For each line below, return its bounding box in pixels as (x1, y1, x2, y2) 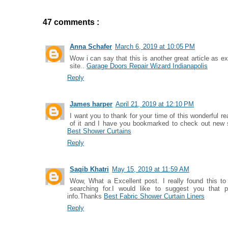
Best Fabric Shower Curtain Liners (104, 192, 205, 200)
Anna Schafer (70, 43, 112, 50)
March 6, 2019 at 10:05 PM (115, 43, 195, 50)
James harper (70, 100, 112, 108)
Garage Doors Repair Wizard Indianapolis (87, 62, 208, 70)
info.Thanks (67, 192, 104, 200)
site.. (70, 62, 87, 70)
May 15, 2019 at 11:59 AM (112, 165, 189, 173)
